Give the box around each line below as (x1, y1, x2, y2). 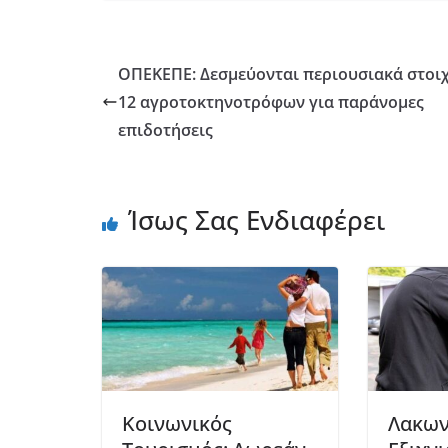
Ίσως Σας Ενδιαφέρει (128, 201, 385, 238)
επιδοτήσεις (118, 118, 213, 141)
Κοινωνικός (122, 409, 232, 437)
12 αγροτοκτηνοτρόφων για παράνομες (118, 90, 424, 113)
